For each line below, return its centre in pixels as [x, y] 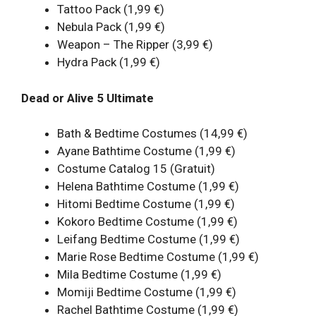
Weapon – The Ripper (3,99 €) [135, 45]
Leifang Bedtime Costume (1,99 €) [148, 239]
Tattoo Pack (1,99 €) [111, 10]
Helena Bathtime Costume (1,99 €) [148, 187]
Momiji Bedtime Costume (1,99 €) [147, 292]
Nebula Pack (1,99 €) [111, 27]
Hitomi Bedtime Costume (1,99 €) [146, 204]
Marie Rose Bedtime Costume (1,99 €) [158, 257]
